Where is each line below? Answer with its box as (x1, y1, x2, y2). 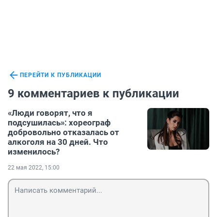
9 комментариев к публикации (8, 87, 179, 101)
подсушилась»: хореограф (8, 118, 110, 128)
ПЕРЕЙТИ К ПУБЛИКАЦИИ (20, 72, 101, 79)
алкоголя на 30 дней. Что (8, 137, 108, 147)
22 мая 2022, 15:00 (8, 164, 60, 171)
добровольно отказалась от (8, 127, 119, 138)
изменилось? (8, 147, 60, 157)
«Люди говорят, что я (8, 108, 93, 118)
